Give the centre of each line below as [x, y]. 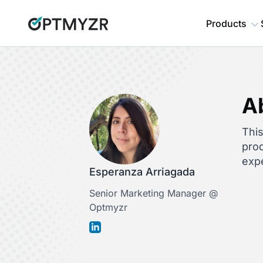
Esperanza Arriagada [142, 172]
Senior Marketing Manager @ [154, 193]
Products [226, 23]
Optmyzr [108, 207]
